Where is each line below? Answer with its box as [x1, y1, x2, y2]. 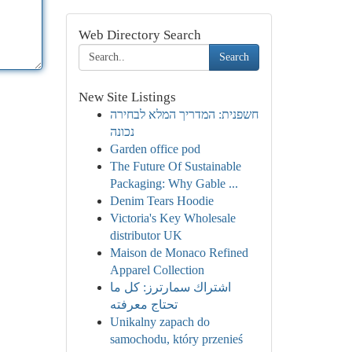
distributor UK [109, 229, 182, 242]
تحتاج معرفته [109, 298, 178, 311]
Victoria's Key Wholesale [109, 211, 236, 225]
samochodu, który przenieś [109, 332, 243, 346]
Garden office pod [109, 142, 200, 156]
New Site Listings [78, 90, 176, 104]
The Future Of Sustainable [109, 159, 241, 173]
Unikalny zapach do [109, 315, 210, 328]
